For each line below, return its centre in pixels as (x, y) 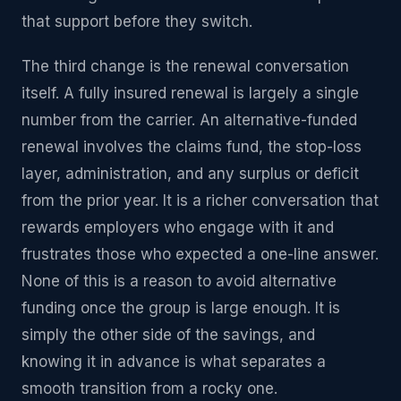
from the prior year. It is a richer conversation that (200, 200)
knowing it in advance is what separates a (174, 362)
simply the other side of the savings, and (168, 335)
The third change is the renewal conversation (185, 66)
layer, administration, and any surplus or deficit (190, 174)
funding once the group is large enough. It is (181, 308)
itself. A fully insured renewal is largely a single (190, 93)
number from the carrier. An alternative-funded (189, 120)
